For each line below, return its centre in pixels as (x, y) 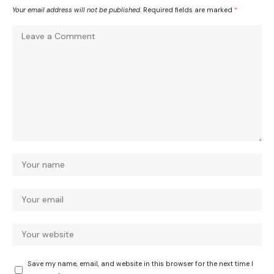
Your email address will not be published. (77, 10)
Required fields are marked (189, 10)
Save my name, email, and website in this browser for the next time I (140, 264)
